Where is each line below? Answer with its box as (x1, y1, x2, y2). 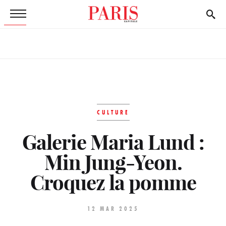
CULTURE (96, 108, 130, 116)
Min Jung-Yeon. (44, 150, 182, 176)
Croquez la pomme (30, 170, 196, 196)
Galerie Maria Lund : (22, 130, 204, 155)
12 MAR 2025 (87, 205, 139, 212)
